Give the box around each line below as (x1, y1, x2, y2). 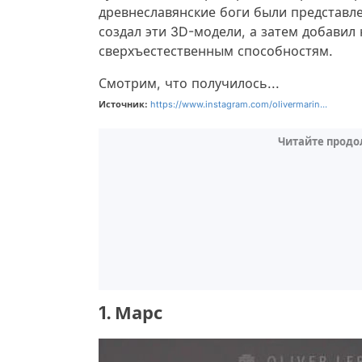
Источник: (99, 99, 148, 110)
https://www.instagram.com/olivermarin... (150, 99, 327, 110)
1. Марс (99, 302, 162, 323)
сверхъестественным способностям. (99, 43, 333, 59)
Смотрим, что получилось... (99, 75, 280, 91)
